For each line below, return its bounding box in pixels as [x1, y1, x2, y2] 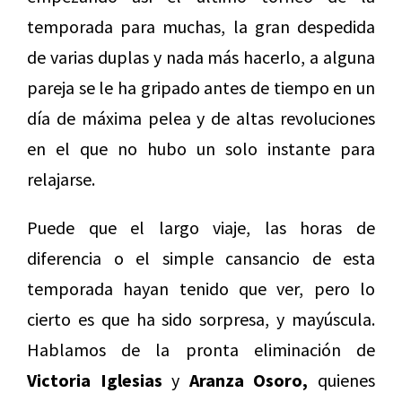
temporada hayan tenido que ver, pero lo [27, 277, 375, 301]
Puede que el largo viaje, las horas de [27, 216, 375, 240]
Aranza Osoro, [188, 369, 309, 392]
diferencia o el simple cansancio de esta [27, 247, 375, 270]
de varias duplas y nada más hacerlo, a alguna [27, 46, 375, 69]
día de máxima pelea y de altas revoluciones [27, 107, 375, 130]
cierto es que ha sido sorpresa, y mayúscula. [27, 308, 375, 331]
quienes [308, 369, 376, 392]
